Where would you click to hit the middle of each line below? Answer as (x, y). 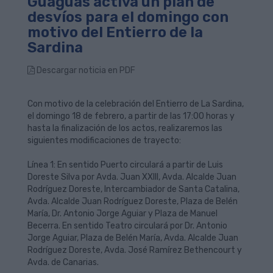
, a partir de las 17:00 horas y (180, 116)
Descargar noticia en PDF (85, 70)
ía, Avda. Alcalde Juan (196, 238)
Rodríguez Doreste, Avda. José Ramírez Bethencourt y (135, 250)
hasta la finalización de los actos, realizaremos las (125, 128)
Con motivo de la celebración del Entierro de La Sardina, (136, 104)
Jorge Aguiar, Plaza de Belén (83, 238)
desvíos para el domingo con (128, 17)
